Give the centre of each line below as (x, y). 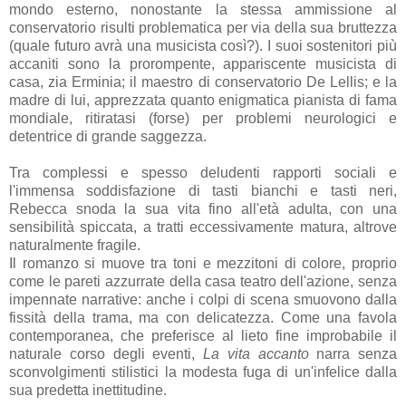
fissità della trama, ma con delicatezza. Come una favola (203, 318)
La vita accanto (256, 354)
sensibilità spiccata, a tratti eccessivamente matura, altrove (203, 227)
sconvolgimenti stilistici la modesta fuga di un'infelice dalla (203, 372)
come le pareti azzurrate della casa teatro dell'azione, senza (203, 282)
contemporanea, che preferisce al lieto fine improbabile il (203, 336)
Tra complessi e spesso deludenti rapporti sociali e (203, 173)
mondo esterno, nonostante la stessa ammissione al (203, 10)
